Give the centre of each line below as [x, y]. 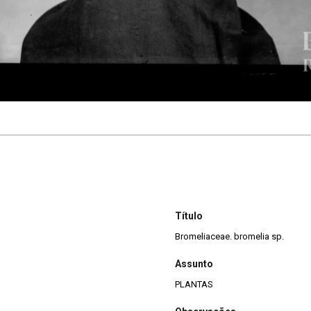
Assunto [194, 263]
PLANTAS [194, 284]
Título [189, 216]
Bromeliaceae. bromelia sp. [229, 236]
